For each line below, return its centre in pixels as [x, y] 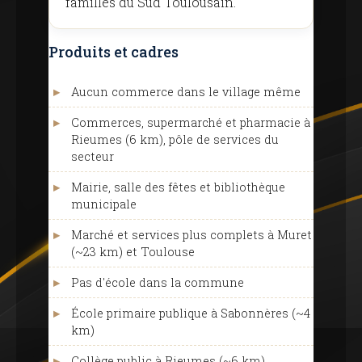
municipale [104, 204]
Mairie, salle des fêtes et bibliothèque [178, 187]
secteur [93, 156]
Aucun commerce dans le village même [186, 92]
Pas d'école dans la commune [158, 282]
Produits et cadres [114, 52]
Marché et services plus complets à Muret [192, 235]
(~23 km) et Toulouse [133, 252]
